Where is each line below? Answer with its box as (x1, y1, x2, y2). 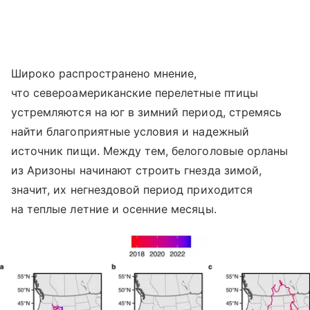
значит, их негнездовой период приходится (11, 183, 253, 197)
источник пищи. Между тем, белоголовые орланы (11, 144, 289, 158)
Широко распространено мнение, (11, 66, 197, 81)
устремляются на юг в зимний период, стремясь (11, 105, 282, 120)
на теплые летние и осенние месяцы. (11, 202, 217, 217)
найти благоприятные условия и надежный (11, 125, 249, 139)
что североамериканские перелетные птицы (11, 86, 258, 100)
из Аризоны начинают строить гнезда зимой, (11, 163, 262, 178)
